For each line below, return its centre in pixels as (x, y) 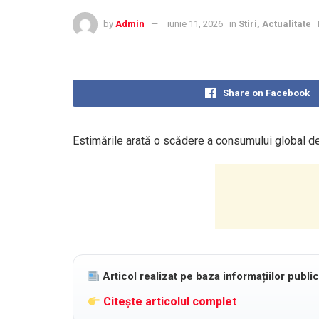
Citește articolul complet (169, 302)
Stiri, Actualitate (275, 24)
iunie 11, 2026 (195, 24)
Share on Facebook (266, 93)
